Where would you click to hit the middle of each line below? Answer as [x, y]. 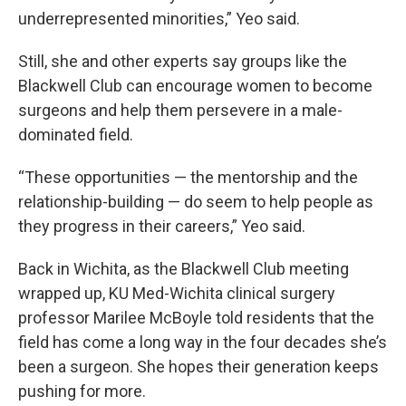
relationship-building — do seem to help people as [196, 202]
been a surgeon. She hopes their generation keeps [198, 367]
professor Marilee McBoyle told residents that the [196, 318]
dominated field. [76, 135]
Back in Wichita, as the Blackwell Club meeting [184, 269]
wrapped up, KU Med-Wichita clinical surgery [177, 293]
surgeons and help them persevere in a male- [180, 110]
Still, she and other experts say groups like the [183, 61]
